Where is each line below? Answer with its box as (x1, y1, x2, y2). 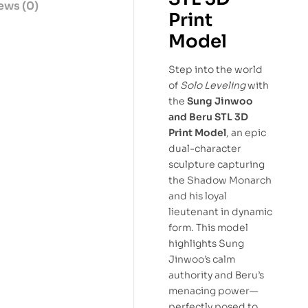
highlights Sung (168, 237, 244, 250)
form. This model (168, 221, 248, 234)
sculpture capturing (168, 158, 265, 171)
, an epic (226, 126, 266, 140)
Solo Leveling (180, 79, 245, 92)
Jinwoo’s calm (168, 253, 235, 266)
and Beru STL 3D (168, 111, 248, 124)
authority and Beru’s (168, 269, 264, 282)
